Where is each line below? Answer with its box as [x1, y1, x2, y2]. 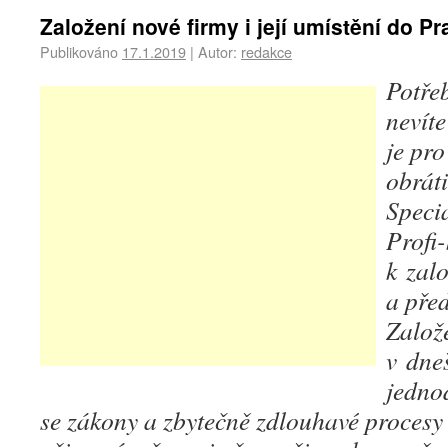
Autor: [198, 41, 237, 62]
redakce [241, 41, 292, 62]
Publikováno [40, 41, 118, 62]
